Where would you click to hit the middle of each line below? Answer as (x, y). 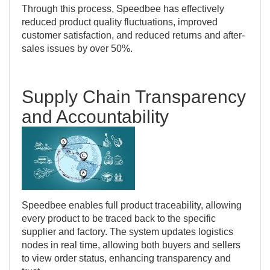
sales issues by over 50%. (77, 48)
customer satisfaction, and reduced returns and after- (133, 35)
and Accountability (95, 116)
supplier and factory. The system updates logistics (127, 231)
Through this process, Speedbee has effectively (123, 8)
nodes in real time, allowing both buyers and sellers (131, 245)
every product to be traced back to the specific (119, 218)
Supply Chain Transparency (134, 96)
